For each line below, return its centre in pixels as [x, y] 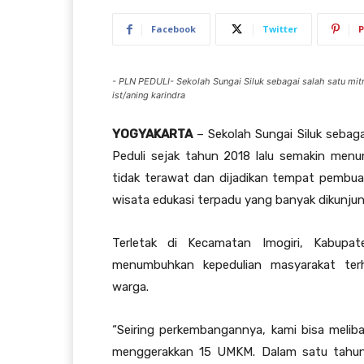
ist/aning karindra [149, 95]
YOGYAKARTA [152, 134]
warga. [130, 286]
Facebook [173, 28]
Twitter [280, 28]
